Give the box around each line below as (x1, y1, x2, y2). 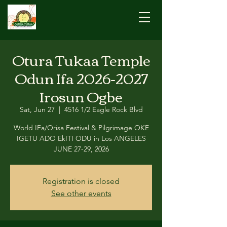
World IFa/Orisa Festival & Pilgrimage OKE (13, 123, 149, 132)
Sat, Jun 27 (19, 105, 55, 114)
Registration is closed (43, 176, 120, 186)
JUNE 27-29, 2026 (53, 144, 109, 154)
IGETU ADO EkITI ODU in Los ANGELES (16, 134, 146, 143)
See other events (51, 188, 111, 198)
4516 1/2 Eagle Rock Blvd (64, 105, 143, 114)
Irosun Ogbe (40, 83, 123, 109)
